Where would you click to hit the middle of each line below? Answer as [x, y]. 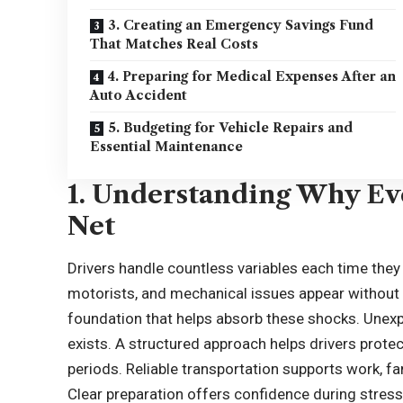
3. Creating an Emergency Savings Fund [241, 25]
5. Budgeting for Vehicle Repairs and [231, 128]
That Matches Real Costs [175, 44]
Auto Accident [139, 95]
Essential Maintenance [167, 147]
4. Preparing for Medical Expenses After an [252, 76]
